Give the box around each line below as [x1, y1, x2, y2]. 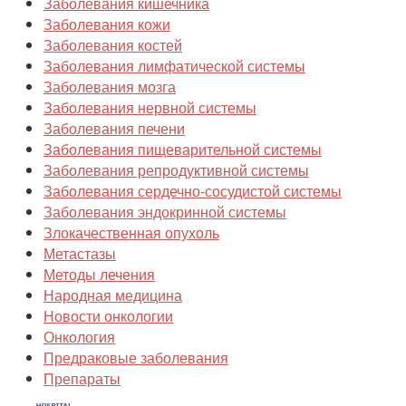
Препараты [43, 368, 121, 390]
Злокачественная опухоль [43, 222, 219, 244]
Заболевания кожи [43, 14, 170, 35]
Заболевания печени [43, 118, 185, 140]
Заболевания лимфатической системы [43, 55, 305, 77]
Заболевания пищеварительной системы [43, 139, 322, 160]
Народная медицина [43, 285, 182, 306]
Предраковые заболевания [43, 347, 228, 369]
